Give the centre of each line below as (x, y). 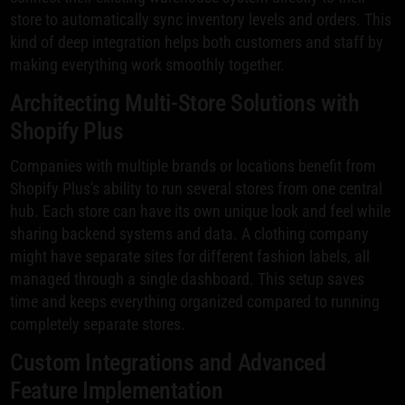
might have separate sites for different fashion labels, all (190, 256)
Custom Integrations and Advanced (168, 362)
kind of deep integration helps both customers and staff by (197, 42)
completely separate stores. (98, 324)
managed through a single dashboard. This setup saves (188, 278)
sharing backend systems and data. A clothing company (190, 233)
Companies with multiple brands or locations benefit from (193, 165)
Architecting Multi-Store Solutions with (185, 103)
